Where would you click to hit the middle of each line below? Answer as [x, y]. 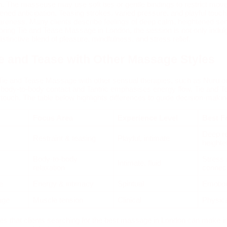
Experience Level [147, 118]
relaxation [49, 168]
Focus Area [54, 118]
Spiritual [130, 184]
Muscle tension [58, 200]
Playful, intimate [143, 138]
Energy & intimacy [63, 184]
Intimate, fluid [139, 163]
